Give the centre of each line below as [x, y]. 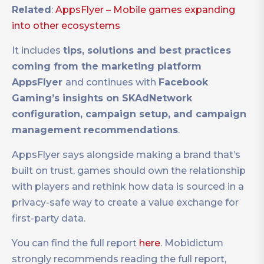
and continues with [112, 82]
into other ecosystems [66, 26]
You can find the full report [75, 243]
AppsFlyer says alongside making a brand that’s [126, 155]
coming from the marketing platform [107, 66]
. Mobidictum [192, 243]
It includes [37, 50]
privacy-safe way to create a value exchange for [125, 202]
